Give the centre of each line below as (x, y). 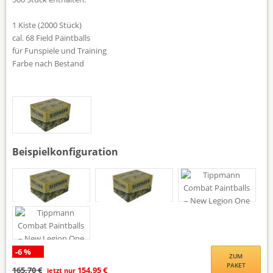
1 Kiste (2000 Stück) (47, 25)
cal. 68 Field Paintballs (51, 37)
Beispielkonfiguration (65, 151)
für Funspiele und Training (59, 50)
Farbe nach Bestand (48, 63)
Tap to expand (136, 65)
